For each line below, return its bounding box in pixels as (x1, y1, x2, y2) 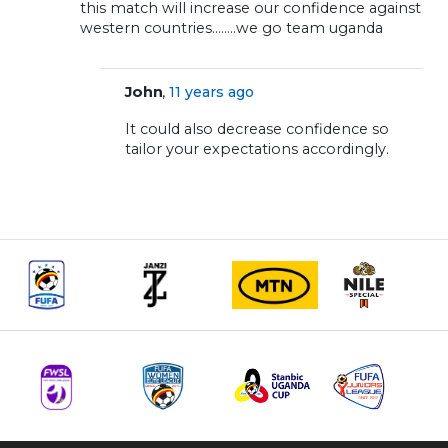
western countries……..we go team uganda (80, 19, 383, 37)
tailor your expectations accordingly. (125, 140, 389, 158)
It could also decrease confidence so (125, 120, 389, 138)
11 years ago (169, 83, 255, 101)
